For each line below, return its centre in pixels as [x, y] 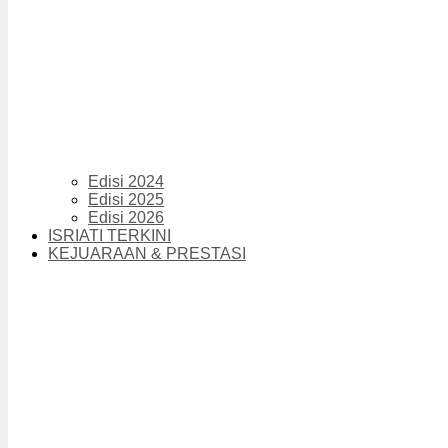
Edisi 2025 [126, 200]
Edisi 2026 [126, 218]
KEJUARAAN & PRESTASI [147, 254]
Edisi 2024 [126, 182]
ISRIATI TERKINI [109, 236]
